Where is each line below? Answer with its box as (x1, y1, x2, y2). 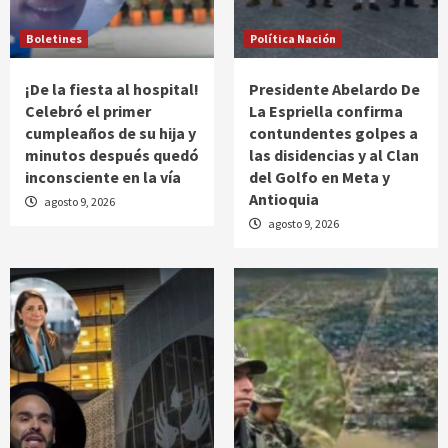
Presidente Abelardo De (249, 78, 420, 99)
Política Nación (250, 30, 336, 46)
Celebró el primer (25, 100, 151, 121)
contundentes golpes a (249, 122, 418, 143)
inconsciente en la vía (25, 166, 181, 187)
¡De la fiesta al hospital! (25, 78, 199, 99)
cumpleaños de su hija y (25, 122, 196, 143)
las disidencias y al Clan (249, 144, 419, 165)
